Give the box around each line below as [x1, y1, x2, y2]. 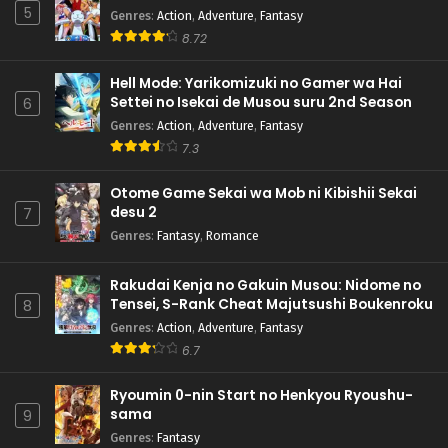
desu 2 [110, 203, 157, 223]
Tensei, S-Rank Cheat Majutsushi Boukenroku [110, 295, 433, 315]
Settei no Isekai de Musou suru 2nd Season [110, 93, 412, 113]
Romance [206, 228, 259, 244]
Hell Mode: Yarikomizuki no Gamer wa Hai [110, 74, 402, 94]
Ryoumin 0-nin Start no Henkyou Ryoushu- [110, 386, 413, 406]
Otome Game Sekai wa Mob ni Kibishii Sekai [110, 184, 417, 204]
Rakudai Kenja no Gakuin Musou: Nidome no [110, 276, 421, 296]
